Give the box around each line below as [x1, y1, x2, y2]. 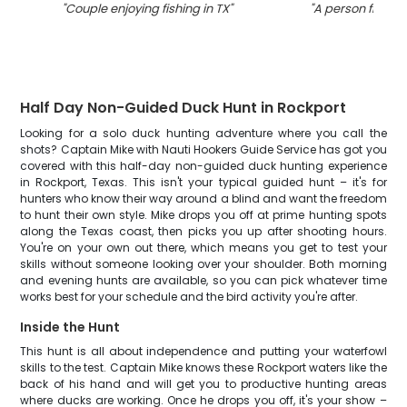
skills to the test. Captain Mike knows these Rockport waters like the [20, 360, 387, 375]
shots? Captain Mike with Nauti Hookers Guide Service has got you [20, 142, 387, 157]
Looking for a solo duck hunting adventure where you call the [20, 125, 387, 141]
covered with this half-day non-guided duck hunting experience [20, 158, 387, 174]
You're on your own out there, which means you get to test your [20, 240, 387, 255]
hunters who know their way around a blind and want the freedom [20, 191, 387, 206]
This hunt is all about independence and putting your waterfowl [20, 343, 387, 359]
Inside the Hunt [20, 318, 121, 336]
